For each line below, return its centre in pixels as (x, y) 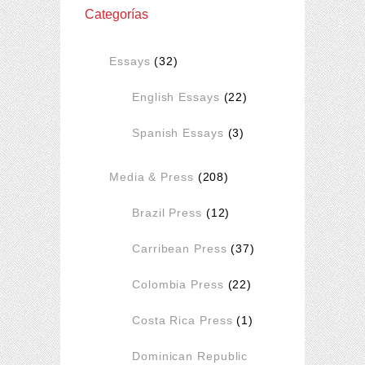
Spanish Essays (178, 132)
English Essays (176, 97)
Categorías (117, 14)
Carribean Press (180, 248)
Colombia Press (178, 284)
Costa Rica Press (182, 320)
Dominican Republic (190, 356)
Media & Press (152, 176)
